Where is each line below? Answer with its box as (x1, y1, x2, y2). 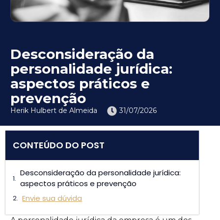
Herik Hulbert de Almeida (10, 106, 98, 115)
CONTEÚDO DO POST (13, 139, 105, 152)
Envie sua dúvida (22, 192, 82, 203)
